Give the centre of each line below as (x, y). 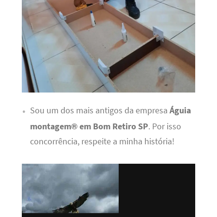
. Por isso (164, 127)
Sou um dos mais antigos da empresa (100, 111)
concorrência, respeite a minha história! (102, 142)
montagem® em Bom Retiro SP (89, 127)
